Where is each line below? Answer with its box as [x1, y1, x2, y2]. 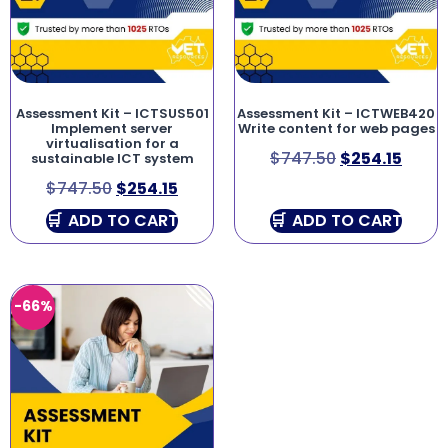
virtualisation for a [45, 133, 179, 153]
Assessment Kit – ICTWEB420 [237, 103, 435, 123]
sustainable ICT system [30, 148, 194, 168]
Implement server [51, 118, 173, 138]
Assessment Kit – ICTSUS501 [15, 103, 209, 123]
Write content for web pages [237, 118, 435, 138]
